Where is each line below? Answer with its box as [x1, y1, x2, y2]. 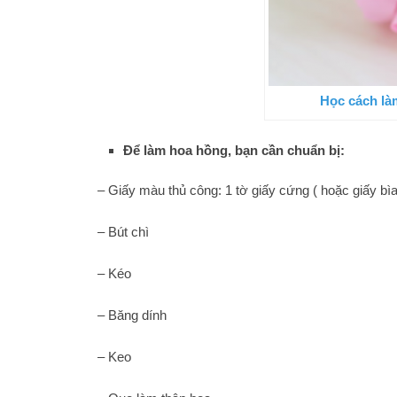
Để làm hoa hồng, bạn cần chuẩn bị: [122, 142, 345, 158]
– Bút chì [97, 224, 149, 240]
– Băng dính [97, 307, 167, 323]
